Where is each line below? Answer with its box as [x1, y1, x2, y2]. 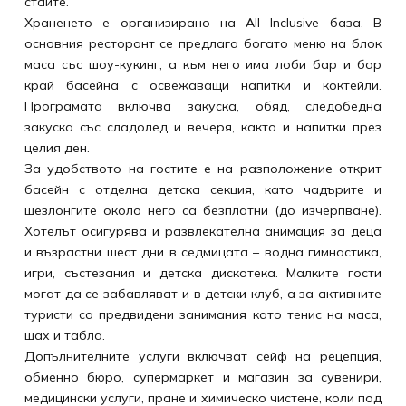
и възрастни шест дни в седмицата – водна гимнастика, [24, 244, 382, 261]
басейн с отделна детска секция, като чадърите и [24, 181, 382, 198]
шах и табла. [24, 327, 105, 344]
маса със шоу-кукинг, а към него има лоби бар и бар [24, 56, 382, 73]
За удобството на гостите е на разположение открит [24, 160, 382, 178]
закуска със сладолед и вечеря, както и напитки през [24, 119, 382, 136]
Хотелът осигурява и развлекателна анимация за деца [24, 223, 382, 240]
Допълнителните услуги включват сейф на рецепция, [24, 348, 382, 365]
